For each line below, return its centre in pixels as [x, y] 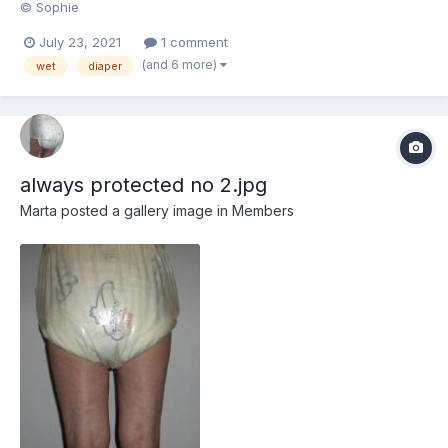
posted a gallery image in [144, 210]
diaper [105, 65]
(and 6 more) [181, 64]
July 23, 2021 [80, 41]
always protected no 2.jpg [143, 184]
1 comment [192, 41]
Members [263, 210]
